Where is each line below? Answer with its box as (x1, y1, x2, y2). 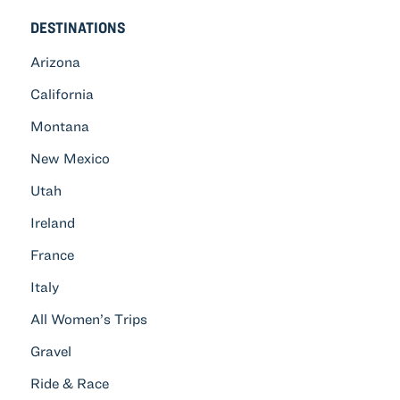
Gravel (30, 342, 71, 359)
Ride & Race (30, 374, 109, 391)
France (30, 246, 74, 262)
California (30, 85, 94, 102)
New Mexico (30, 149, 110, 166)
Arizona (30, 53, 80, 70)
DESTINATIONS (30, 17, 125, 37)
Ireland (30, 213, 75, 230)
